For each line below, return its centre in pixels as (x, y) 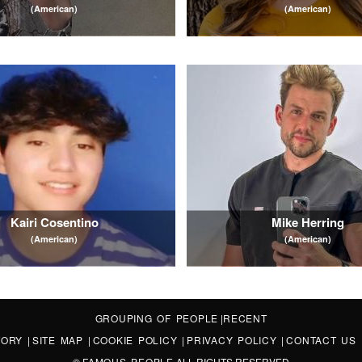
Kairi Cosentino (54, 222)
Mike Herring (307, 222)
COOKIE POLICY (137, 340)
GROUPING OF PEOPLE (156, 318)
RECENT (245, 318)
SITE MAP (60, 340)
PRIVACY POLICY (234, 340)
